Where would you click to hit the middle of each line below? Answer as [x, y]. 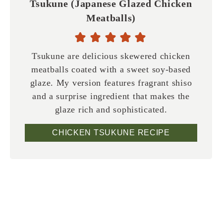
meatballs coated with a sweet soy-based [111, 69]
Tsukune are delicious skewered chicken [111, 56]
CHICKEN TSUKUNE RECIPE [111, 132]
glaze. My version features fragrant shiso [111, 83]
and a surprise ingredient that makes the [111, 96]
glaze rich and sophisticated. [111, 109]
